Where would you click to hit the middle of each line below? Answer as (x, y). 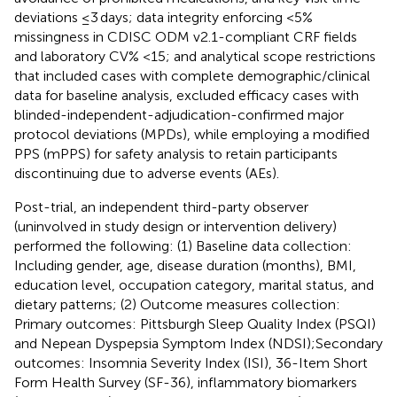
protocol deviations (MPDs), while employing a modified (192, 134)
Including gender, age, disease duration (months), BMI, (185, 265)
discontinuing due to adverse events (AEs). (147, 173)
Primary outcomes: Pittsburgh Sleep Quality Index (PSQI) (195, 323)
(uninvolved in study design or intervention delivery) (175, 226)
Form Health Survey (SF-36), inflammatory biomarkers (186, 382)
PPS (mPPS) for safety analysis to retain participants (176, 153)
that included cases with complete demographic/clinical (192, 75)
